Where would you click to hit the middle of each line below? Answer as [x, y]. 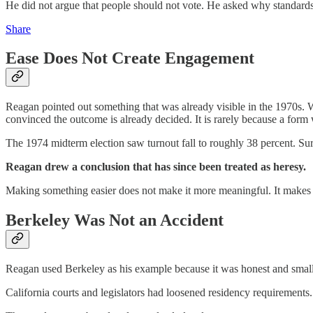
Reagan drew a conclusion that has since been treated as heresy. [156, 167]
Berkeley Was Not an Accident [115, 220]
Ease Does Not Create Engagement [130, 58]
